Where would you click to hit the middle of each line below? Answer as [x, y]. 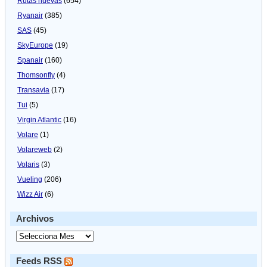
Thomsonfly [36, 75]
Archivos [35, 218]
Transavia [33, 90]
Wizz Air [30, 194]
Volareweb [35, 149]
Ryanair [30, 15]
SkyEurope [35, 45]
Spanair [30, 60]
